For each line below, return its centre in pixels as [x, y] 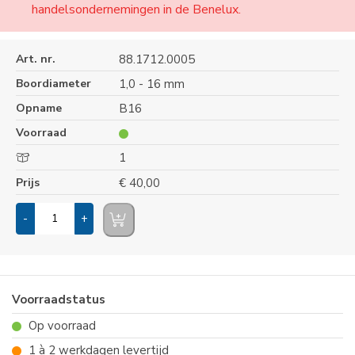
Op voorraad [61, 326]
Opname [39, 108]
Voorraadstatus [59, 300]
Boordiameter [53, 84]
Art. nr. [36, 59]
